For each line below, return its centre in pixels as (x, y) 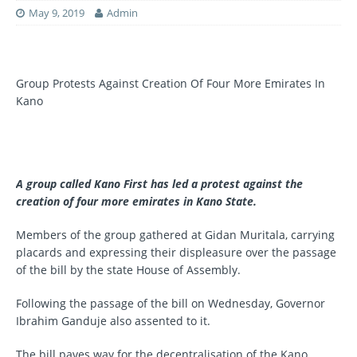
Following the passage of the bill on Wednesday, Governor (171, 303)
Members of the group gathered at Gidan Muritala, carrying (175, 235)
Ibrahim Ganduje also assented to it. (113, 321)
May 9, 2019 (57, 13)
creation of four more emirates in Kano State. (136, 201)
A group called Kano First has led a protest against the (159, 184)
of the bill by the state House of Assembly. (128, 270)
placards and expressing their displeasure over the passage (176, 252)
